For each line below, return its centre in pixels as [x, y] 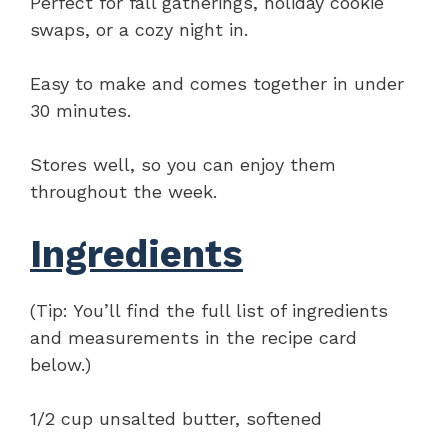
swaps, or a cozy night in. [139, 29]
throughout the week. [123, 191]
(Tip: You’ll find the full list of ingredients [209, 310]
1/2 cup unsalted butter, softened [176, 418]
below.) [60, 364]
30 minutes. [80, 110]
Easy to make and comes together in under [217, 83]
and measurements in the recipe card [193, 337]
